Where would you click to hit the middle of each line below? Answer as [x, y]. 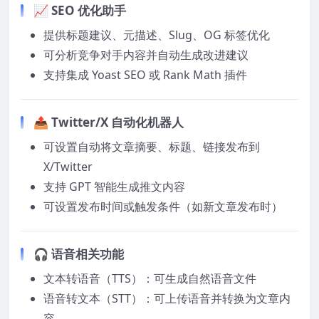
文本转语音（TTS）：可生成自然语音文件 [150, 278]
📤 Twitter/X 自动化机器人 [109, 122]
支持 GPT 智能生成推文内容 [114, 186]
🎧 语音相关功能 [79, 253]
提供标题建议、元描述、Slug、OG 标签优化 [157, 35]
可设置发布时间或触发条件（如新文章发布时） [163, 206]
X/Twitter [68, 166]
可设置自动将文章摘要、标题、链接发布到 [152, 146]
